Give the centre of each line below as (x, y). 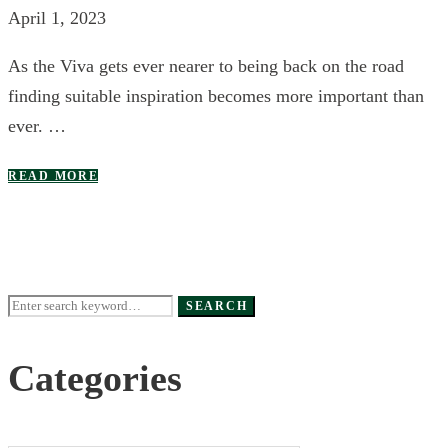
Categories (95, 378)
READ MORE (53, 175)
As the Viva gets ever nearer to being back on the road (206, 65)
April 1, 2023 (57, 17)
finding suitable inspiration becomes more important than (216, 95)
